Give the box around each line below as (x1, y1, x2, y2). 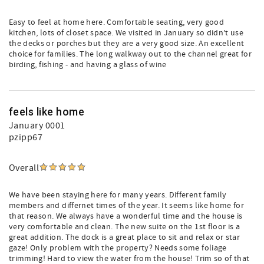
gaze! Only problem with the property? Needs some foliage (9, 243, 227, 253)
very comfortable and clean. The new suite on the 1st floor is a (9, 222, 240, 232)
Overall (9, 162, 39, 174)
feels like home (9, 105, 85, 118)
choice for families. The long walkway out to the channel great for (9, 49, 252, 60)
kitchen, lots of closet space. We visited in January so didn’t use (9, 28, 244, 38)
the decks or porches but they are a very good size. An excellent (9, 38, 245, 49)
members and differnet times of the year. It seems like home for (9, 200, 245, 211)
